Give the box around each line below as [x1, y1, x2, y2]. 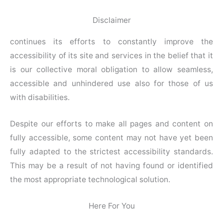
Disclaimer [92, 15, 131, 25]
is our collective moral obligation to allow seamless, [10, 65, 213, 75]
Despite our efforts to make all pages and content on [10, 119, 213, 129]
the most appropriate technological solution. [10, 175, 170, 185]
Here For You [88, 201, 135, 211]
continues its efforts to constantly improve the [10, 37, 213, 47]
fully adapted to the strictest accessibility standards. [10, 147, 213, 157]
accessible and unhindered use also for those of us [10, 79, 213, 89]
